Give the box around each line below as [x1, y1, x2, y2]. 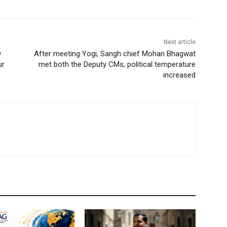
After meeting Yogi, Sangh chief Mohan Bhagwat [33, 49, 196, 59]
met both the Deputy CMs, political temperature [38, 60, 196, 69]
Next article [163, 39, 196, 46]
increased [163, 70, 196, 80]
